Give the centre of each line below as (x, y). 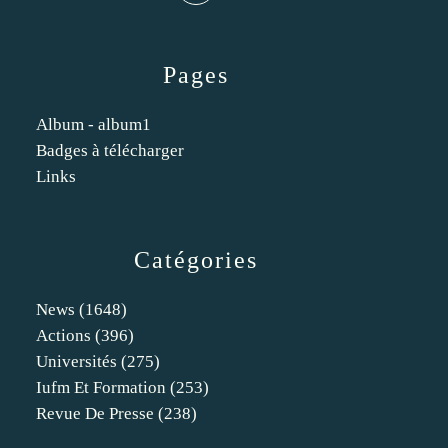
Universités (76, 361)
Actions (63, 335)
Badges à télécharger (110, 150)
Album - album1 (93, 124)
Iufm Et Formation (101, 387)
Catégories (196, 260)
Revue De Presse (95, 413)
